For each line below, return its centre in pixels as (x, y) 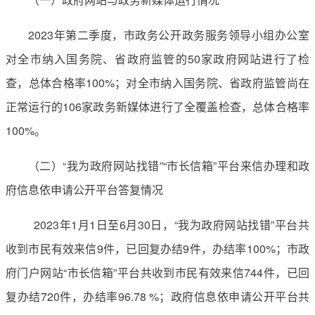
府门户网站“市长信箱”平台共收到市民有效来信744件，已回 (157, 272)
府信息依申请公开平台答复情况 (84, 189)
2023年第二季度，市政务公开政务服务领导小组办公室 (169, 34)
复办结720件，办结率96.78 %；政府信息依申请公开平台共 (157, 296)
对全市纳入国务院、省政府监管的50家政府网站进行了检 (157, 58)
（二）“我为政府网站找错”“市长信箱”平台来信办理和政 (169, 165)
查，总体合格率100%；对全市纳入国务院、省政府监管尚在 (157, 82)
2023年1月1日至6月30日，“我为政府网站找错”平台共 (169, 224)
